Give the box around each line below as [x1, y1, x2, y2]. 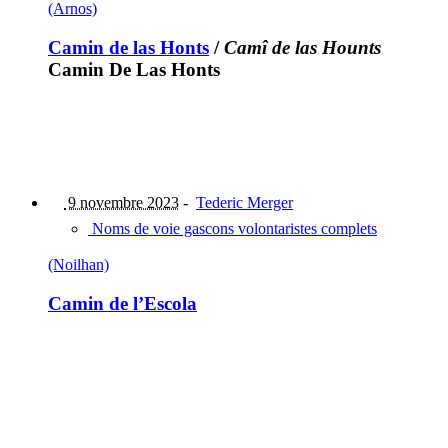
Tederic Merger [196, 193, 293, 211]
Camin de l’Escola [48, 292, 197, 314]
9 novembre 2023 [64, 193, 179, 211]
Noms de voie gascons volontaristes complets [88, 219, 377, 237]
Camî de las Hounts [224, 37, 381, 59]
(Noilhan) [48, 255, 109, 273]
